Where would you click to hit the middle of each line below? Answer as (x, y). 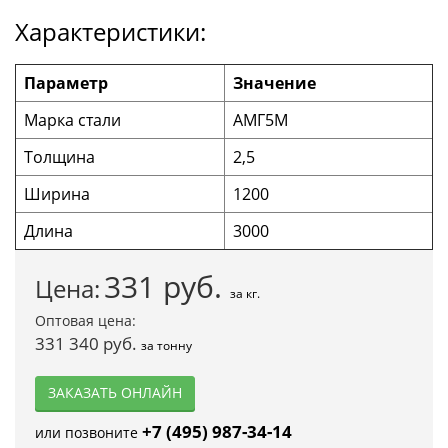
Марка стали (72, 119)
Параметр (66, 82)
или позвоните (86, 432)
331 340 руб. (88, 343)
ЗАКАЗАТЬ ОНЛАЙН (115, 392)
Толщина (59, 156)
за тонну (166, 345)
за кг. (245, 293)
